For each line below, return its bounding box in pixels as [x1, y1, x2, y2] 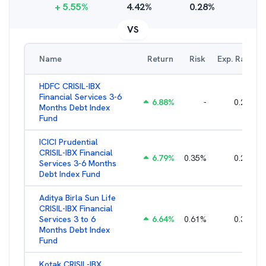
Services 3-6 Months [39, 158, 116, 169]
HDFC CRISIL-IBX [39, 81, 100, 91]
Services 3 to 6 [39, 214, 96, 224]
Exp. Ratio [217, 53, 255, 64]
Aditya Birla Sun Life [39, 192, 116, 203]
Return [147, 53, 173, 64]
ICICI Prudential [39, 137, 98, 147]
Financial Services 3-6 [39, 91, 122, 102]
